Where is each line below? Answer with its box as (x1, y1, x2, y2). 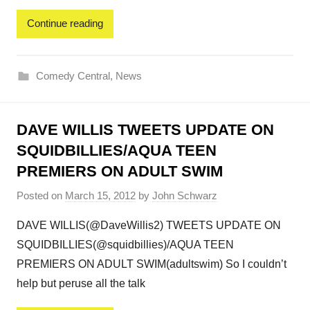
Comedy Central (35, 69, 110, 82)
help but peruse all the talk (17, 277, 145, 290)
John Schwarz (152, 190, 217, 202)
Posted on (17, 190, 65, 202)
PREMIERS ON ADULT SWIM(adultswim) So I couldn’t (17, 258, 286, 271)
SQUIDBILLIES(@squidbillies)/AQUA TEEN (17, 239, 234, 251)
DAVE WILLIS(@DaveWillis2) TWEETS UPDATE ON (17, 219, 281, 232)
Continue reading (27, 17, 103, 30)
